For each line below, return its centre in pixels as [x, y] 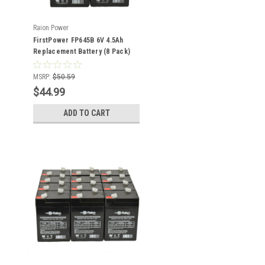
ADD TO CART [86, 113]
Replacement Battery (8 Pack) [82, 51]
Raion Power [51, 28]
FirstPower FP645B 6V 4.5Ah [78, 40]
